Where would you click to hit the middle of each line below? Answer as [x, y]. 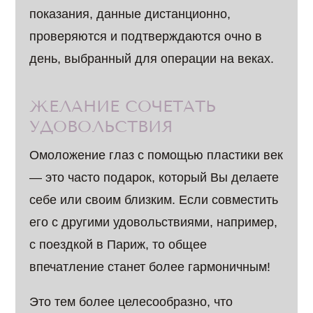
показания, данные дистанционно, [130, 14]
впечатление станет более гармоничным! [150, 267]
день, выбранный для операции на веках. [152, 59]
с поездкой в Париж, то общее [118, 245]
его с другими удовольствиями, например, [154, 222]
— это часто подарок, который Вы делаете [154, 177]
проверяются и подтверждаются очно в [146, 36]
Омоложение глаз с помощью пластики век [156, 155]
